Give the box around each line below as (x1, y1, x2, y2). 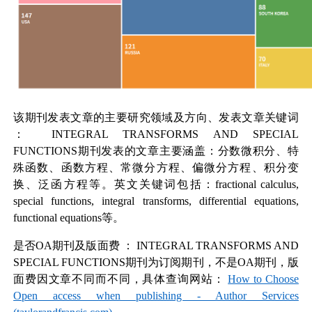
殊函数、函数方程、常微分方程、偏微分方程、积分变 (13, 161, 299, 173)
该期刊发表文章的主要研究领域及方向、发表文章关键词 (13, 111, 299, 123)
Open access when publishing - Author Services (13, 290, 299, 302)
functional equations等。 (13, 211, 125, 224)
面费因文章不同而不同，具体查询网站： (13, 273, 225, 286)
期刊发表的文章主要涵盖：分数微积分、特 (77, 144, 299, 157)
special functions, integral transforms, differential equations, (13, 194, 299, 207)
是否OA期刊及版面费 (13, 240, 120, 252)
